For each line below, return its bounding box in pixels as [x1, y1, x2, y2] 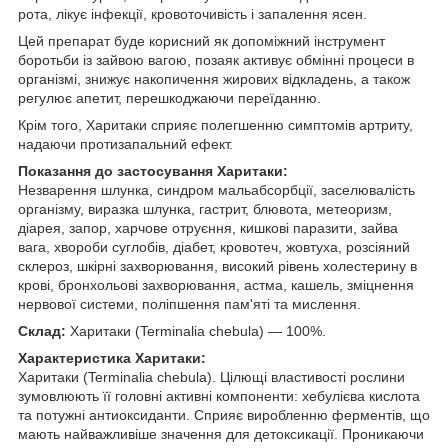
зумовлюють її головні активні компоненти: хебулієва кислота [18, 388, 420, 405]
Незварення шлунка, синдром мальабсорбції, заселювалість [18, 182, 415, 199]
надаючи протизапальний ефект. [18, 136, 233, 153]
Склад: [18, 323, 70, 340]
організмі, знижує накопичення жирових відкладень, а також [18, 71, 410, 88]
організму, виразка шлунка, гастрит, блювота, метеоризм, [18, 201, 392, 218]
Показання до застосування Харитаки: [18, 163, 288, 180]
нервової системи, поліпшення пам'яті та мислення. [18, 296, 361, 313]
